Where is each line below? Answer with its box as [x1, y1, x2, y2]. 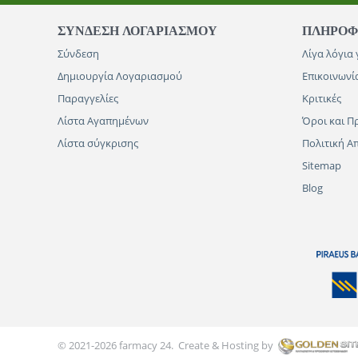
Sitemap [302, 158, 342, 173]
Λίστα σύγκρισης [58, 136, 138, 151]
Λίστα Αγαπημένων [58, 113, 149, 129]
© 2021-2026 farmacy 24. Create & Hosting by [58, 338, 276, 353]
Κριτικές [302, 91, 342, 106]
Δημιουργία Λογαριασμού [58, 69, 182, 84]
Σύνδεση [58, 46, 99, 62]
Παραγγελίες [58, 91, 118, 106]
